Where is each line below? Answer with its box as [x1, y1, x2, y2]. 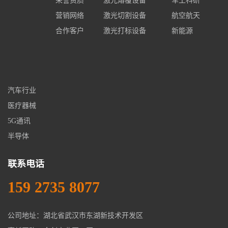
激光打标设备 [103, 26, 146, 35]
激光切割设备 [103, 11, 146, 19]
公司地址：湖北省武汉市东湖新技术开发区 [8, 211, 143, 219]
